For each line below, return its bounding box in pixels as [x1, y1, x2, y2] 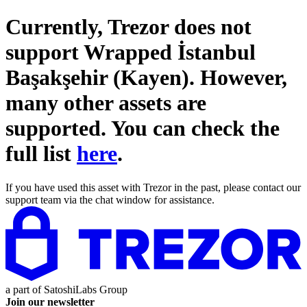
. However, [189, 65, 287, 90]
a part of [5, 283, 44, 295]
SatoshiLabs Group [44, 283, 127, 295]
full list [5, 141, 77, 167]
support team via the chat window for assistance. [5, 193, 214, 206]
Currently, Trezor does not [5, 14, 251, 40]
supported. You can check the [5, 116, 280, 141]
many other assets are [5, 90, 206, 116]
